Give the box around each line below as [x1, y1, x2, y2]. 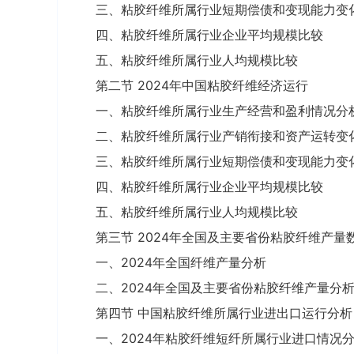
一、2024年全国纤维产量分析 [96, 254, 266, 270]
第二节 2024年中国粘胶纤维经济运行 [96, 77, 308, 93]
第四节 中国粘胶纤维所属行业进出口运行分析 [96, 305, 352, 321]
